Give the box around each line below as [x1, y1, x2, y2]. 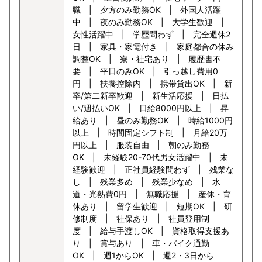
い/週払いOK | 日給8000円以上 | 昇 [73, 102, 229, 113]
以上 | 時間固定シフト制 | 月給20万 [73, 127, 227, 137]
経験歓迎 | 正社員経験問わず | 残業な [73, 164, 234, 174]
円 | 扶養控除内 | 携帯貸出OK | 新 [73, 78, 232, 88]
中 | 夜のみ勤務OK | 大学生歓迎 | [73, 16, 232, 27]
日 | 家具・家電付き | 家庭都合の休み [73, 41, 234, 51]
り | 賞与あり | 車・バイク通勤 [73, 237, 209, 248]
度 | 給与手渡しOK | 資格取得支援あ [73, 225, 229, 236]
